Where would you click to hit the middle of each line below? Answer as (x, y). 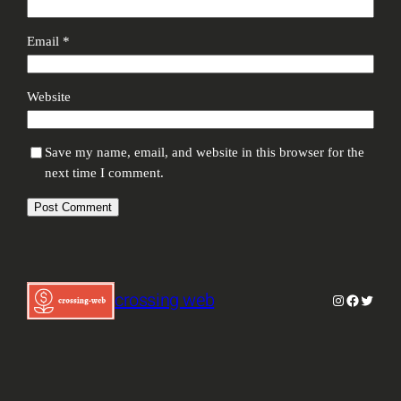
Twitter (379, 299)
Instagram (358, 299)
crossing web (165, 301)
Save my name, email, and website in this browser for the (205, 153)
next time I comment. (105, 173)
